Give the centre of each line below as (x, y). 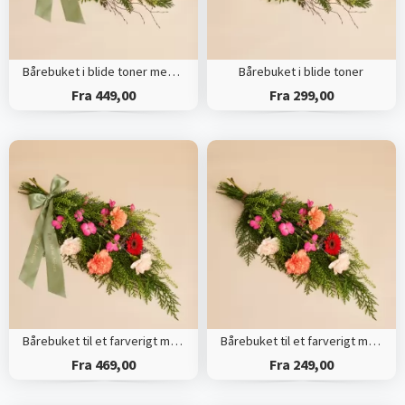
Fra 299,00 (301, 95)
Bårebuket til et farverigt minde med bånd (176, 341)
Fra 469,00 (103, 365)
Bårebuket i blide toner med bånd (173, 72)
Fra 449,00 (103, 95)
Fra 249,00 (301, 365)
